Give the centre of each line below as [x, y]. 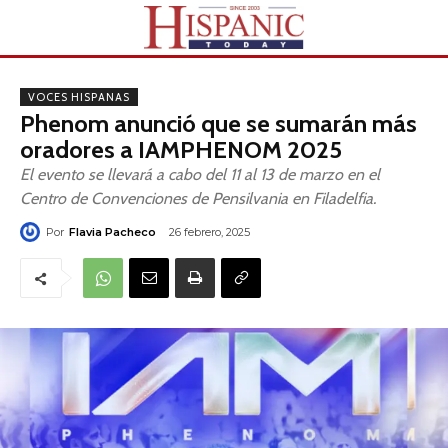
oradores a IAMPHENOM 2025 [181, 149]
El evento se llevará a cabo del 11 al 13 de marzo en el [200, 174]
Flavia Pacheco [112, 232]
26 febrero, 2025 [209, 232]
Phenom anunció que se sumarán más [218, 123]
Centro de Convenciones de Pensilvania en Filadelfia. [198, 198]
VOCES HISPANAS [79, 97]
